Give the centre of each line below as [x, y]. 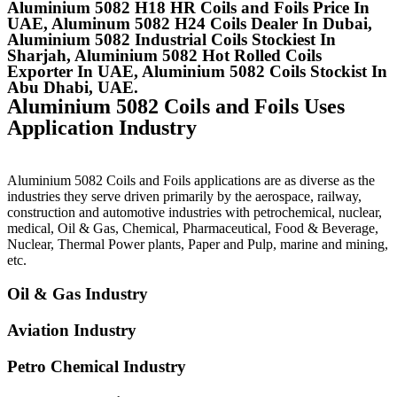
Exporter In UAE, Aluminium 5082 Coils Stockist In [197, 71]
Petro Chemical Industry [97, 366]
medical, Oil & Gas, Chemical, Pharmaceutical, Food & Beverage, [193, 228]
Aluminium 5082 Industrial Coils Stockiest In [171, 39]
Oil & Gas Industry [78, 294]
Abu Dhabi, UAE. [73, 87]
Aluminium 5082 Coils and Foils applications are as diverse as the [191, 180]
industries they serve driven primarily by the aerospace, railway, [184, 196]
